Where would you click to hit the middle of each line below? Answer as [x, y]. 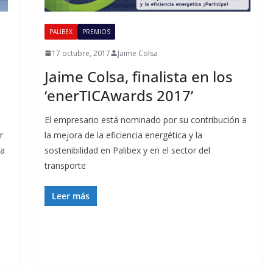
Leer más [70, 196]
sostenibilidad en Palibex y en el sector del [127, 150]
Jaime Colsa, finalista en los [138, 76]
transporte [65, 165]
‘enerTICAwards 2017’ [119, 95]
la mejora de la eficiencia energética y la [123, 135]
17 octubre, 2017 [81, 53]
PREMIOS [96, 31]
